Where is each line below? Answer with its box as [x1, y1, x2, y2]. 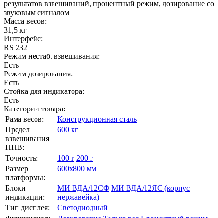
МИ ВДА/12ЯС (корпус [111, 184, 190, 192]
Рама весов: [5, 115, 44, 123]
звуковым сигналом [4, 8, 69, 17]
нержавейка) [57, 193, 99, 201]
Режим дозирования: [4, 70, 73, 78]
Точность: [5, 154, 38, 162]
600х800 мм [57, 164, 96, 173]
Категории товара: [4, 105, 65, 113]
